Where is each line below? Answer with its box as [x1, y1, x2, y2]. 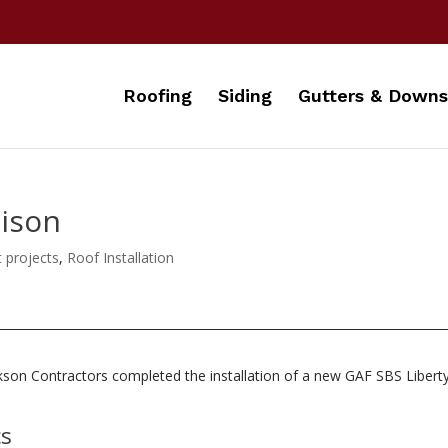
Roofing [123, 84, 192, 106]
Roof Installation [67, 247, 175, 267]
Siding [218, 84, 272, 106]
